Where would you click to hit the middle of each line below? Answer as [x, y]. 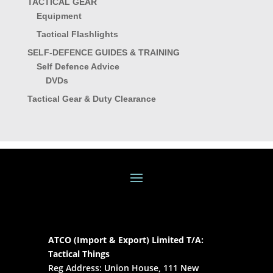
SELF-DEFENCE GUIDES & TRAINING [103, 53]
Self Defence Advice [78, 67]
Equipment [59, 16]
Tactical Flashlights [77, 34]
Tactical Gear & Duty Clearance [91, 99]
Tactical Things [79, 253]
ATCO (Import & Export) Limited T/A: [126, 239]
